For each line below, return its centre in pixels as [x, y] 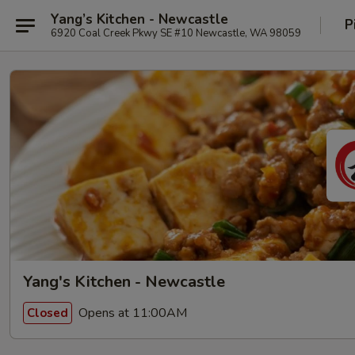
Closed [48, 313]
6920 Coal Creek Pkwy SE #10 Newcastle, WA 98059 [176, 33]
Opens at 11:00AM [131, 313]
